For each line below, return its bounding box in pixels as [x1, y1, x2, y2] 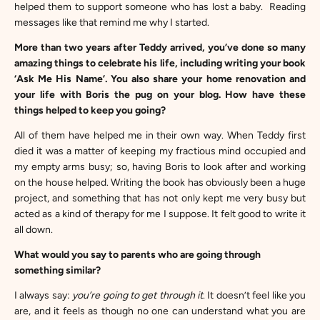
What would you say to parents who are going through [14, 249, 261, 261]
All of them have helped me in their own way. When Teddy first [14, 129, 306, 141]
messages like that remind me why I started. [14, 16, 209, 29]
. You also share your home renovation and [104, 73, 306, 85]
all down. [14, 224, 53, 236]
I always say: [14, 289, 73, 301]
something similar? [14, 264, 101, 276]
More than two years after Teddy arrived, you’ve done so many [14, 41, 306, 54]
